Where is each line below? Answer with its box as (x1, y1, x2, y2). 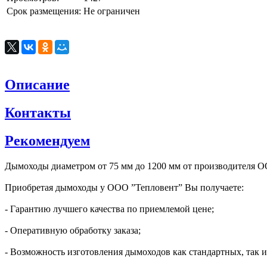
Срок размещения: (7, 6, 81, 17)
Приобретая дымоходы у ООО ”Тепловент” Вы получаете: (5, 182, 244, 193)
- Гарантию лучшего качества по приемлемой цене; (5, 203, 214, 214)
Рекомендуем (5, 133, 90, 149)
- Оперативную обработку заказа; (5, 225, 141, 235)
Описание (5, 77, 70, 93)
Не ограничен (83, 6, 140, 17)
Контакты (5, 105, 71, 121)
